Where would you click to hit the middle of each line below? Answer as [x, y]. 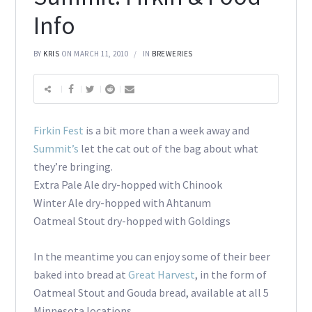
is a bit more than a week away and [167, 131]
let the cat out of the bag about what [168, 149]
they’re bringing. [73, 167]
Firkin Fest [59, 131]
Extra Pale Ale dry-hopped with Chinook [127, 185]
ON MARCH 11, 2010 [95, 54]
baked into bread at [80, 275]
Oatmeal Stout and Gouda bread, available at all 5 [151, 293]
